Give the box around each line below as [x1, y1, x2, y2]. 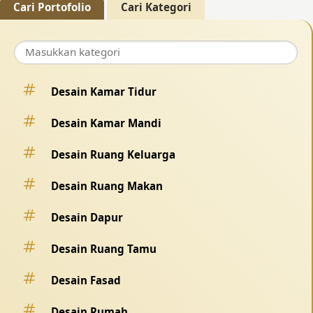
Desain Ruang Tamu [51, 242, 156, 256]
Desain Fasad [51, 273, 121, 288]
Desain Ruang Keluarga [51, 147, 175, 162]
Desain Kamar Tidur [51, 85, 156, 99]
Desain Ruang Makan [51, 179, 163, 194]
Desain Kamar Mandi [51, 116, 161, 131]
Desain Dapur [51, 210, 123, 225]
